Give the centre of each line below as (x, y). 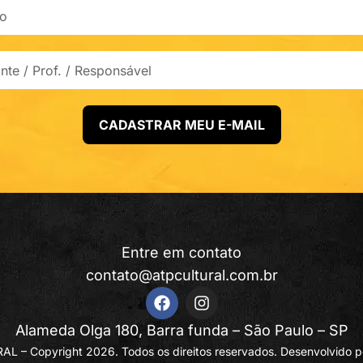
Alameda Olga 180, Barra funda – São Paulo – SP (181, 331)
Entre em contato (181, 253)
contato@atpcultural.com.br (181, 275)
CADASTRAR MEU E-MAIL (181, 125)
